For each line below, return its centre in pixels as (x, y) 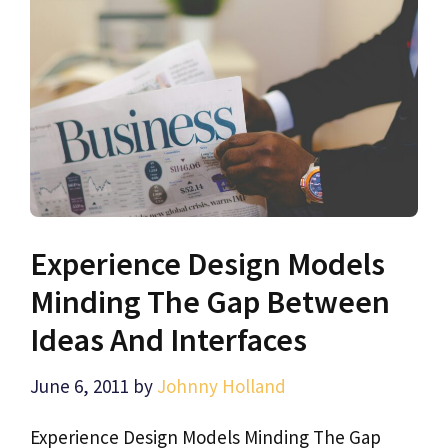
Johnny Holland (221, 385)
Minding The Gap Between (210, 302)
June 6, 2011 (79, 385)
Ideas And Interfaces (168, 340)
